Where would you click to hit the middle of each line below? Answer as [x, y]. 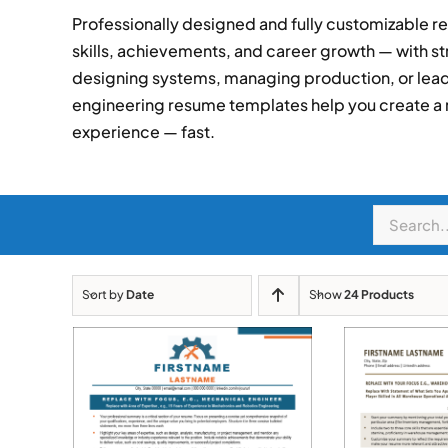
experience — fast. [143, 131]
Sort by [103, 295]
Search [399, 217]
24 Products [378, 295]
